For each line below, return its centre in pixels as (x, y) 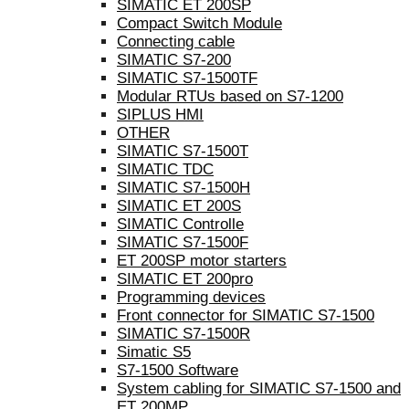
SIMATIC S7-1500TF (187, 78)
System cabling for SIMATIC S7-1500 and (259, 388)
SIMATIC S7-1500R (184, 333)
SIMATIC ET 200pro (185, 278)
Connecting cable (176, 41)
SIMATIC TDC (165, 169)
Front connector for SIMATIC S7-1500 (246, 315)
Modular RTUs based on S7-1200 (230, 96)
